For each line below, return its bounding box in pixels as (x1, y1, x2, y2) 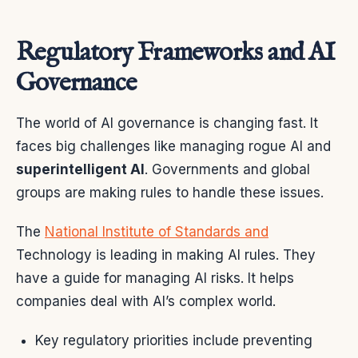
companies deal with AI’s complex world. (16, 293, 276, 310)
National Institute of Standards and (45, 224, 268, 241)
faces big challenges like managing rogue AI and (16, 138, 331, 155)
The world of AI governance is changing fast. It (16, 115, 318, 132)
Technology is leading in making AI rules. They (16, 247, 316, 264)
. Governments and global (145, 161, 310, 178)
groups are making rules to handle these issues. (16, 185, 324, 201)
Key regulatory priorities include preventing (35, 332, 312, 349)
